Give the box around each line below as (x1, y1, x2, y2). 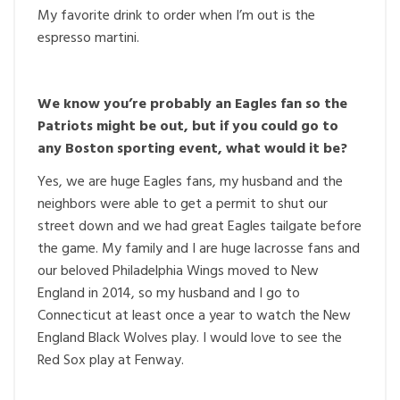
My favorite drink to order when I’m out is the (37, 4, 315, 28)
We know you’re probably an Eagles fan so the (37, 92, 347, 116)
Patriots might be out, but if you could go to (37, 114, 338, 138)
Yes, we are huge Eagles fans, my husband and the (37, 170, 343, 194)
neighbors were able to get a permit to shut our (37, 192, 328, 216)
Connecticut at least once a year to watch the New (37, 304, 351, 328)
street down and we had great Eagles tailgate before (37, 214, 362, 238)
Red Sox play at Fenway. (37, 348, 184, 372)
